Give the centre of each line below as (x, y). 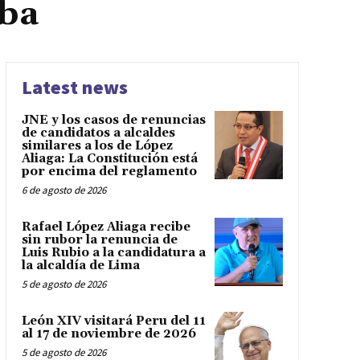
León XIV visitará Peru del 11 (113, 321)
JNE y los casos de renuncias (113, 121)
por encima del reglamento (109, 172)
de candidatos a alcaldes (98, 133)
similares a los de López (97, 146)
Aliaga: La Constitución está (109, 159)
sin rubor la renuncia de (99, 240)
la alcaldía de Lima (80, 266)
